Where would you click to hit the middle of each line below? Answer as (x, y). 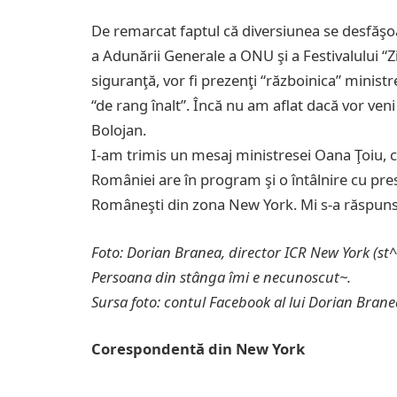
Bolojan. (119, 130)
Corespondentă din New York (200, 349)
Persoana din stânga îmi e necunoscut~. (221, 276)
